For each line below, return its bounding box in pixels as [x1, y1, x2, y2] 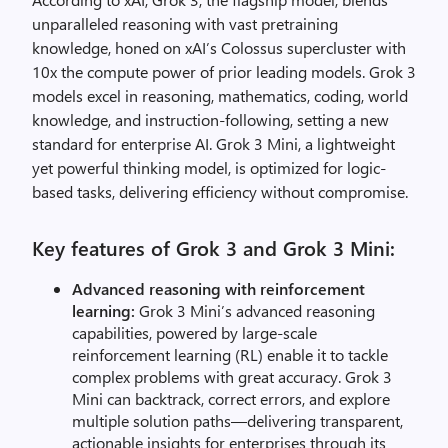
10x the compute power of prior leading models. [32, 61, 369, 82]
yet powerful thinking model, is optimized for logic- [32, 157, 386, 178]
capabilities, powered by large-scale [72, 322, 317, 343]
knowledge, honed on [32, 37, 185, 58]
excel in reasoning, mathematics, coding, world [87, 85, 408, 106]
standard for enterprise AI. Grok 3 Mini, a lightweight [32, 133, 395, 154]
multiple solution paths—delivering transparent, [72, 410, 403, 431]
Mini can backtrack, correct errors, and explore [72, 388, 390, 409]
